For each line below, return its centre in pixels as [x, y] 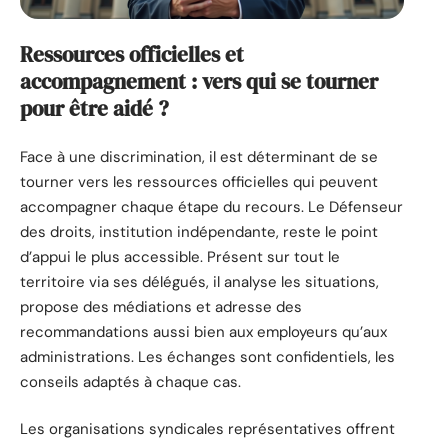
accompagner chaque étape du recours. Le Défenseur [211, 206]
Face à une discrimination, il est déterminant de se [199, 156]
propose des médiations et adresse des [161, 306]
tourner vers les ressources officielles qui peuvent [199, 181]
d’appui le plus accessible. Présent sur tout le [180, 256]
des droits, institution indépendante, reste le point [199, 231]
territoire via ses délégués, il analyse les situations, [199, 281]
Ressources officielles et [132, 55]
